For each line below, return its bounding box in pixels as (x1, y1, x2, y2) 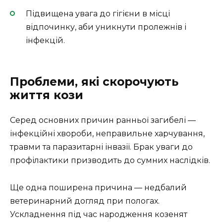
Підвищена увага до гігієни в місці (26, 9, 170, 19)
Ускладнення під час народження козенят (10, 209, 187, 219)
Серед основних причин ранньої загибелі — (10, 115, 196, 125)
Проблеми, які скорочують (10, 75, 178, 89)
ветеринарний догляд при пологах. (10, 196, 160, 206)
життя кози (10, 88, 83, 103)
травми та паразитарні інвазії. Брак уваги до (10, 142, 193, 152)
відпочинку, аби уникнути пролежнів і (26, 22, 186, 32)
